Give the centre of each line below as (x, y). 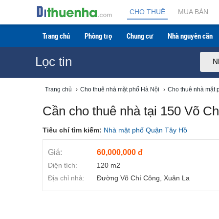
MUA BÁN (193, 12)
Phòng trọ (98, 36)
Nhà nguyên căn (190, 36)
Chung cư (140, 36)
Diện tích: (63, 165)
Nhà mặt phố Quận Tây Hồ (145, 130)
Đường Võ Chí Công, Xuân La (143, 178)
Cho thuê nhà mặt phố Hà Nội (120, 89)
